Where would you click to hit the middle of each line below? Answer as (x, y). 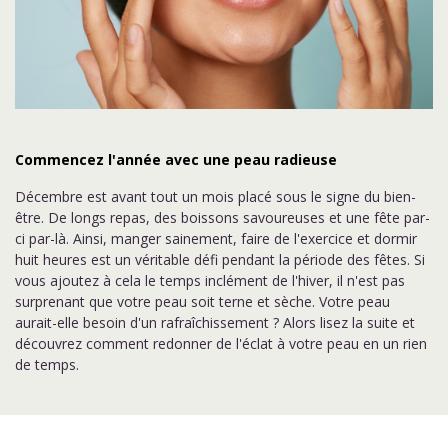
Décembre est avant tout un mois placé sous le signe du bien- (215, 196)
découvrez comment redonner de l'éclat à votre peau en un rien (221, 343)
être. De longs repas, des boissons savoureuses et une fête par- (222, 217)
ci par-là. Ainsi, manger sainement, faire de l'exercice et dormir (216, 238)
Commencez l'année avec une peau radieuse (176, 159)
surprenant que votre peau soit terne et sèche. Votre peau (202, 301)
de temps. (47, 364)
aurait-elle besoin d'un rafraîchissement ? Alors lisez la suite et (215, 322)
